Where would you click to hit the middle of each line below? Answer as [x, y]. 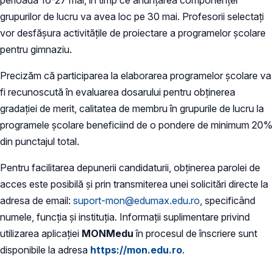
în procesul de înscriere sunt [195, 233]
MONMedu [108, 233]
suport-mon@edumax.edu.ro [136, 200]
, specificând [228, 200]
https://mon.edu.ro [136, 250]
